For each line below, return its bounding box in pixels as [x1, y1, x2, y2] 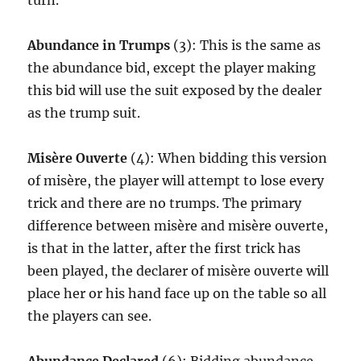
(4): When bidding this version [127, 150, 328, 166]
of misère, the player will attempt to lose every [27, 172, 325, 189]
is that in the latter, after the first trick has [27, 240, 301, 256]
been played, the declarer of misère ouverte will [27, 263, 330, 279]
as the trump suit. [27, 105, 141, 121]
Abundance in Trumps [27, 37, 171, 53]
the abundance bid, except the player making [27, 60, 317, 76]
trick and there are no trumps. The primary [27, 195, 302, 211]
